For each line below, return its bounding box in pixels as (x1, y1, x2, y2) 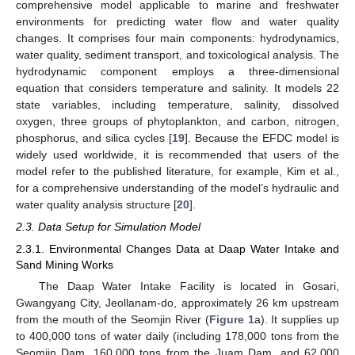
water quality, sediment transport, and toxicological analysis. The (16, 48, 339, 61)
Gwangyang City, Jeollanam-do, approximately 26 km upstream (16, 296, 339, 310)
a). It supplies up (254, 313, 340, 326)
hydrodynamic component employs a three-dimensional (16, 64, 339, 78)
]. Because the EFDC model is (185, 131, 339, 144)
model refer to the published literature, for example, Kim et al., (16, 164, 339, 177)
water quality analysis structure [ (16, 197, 177, 211)
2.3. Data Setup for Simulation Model (16, 220, 200, 233)
